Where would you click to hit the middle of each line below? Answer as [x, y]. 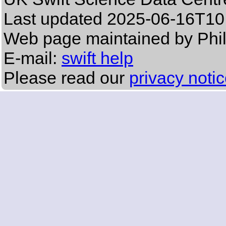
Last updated [55, 19]
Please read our [66, 78]
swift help [97, 58]
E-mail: [33, 58]
